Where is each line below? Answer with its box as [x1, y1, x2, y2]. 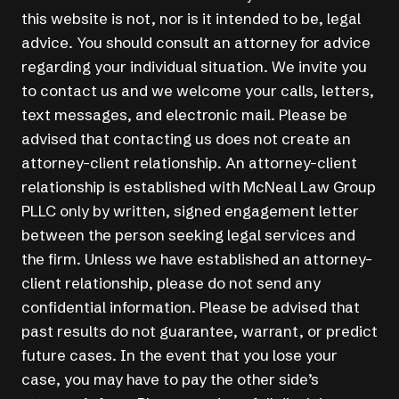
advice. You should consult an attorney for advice [21, 33, 370, 53]
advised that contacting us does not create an [21, 129, 351, 149]
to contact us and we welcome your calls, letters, [21, 81, 374, 101]
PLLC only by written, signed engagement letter [21, 201, 359, 221]
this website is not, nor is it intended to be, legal [21, 9, 361, 28]
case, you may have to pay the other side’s [21, 370, 319, 389]
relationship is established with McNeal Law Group [21, 177, 376, 197]
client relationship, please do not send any [21, 273, 321, 293]
